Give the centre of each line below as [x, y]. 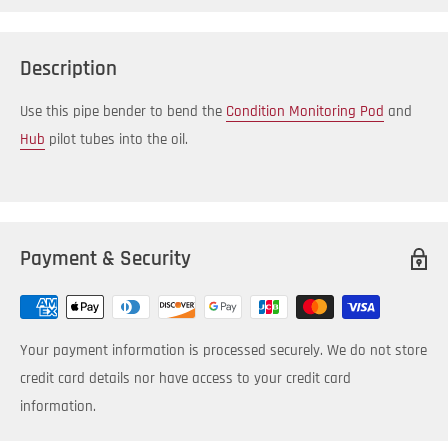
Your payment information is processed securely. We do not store [223, 351]
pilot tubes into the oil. [116, 140]
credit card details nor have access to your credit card [185, 379]
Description [68, 68]
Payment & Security [105, 259]
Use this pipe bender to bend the [123, 112]
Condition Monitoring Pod [305, 112]
